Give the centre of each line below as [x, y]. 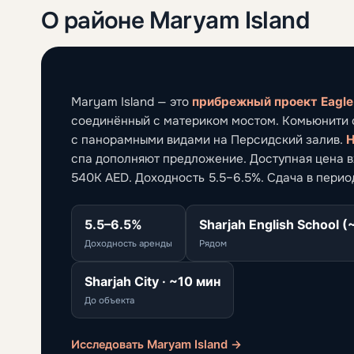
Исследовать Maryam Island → [156, 344]
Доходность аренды [128, 243]
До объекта [109, 300]
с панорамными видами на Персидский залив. [209, 139]
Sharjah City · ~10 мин [153, 281]
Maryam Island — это [132, 102]
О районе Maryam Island [175, 19]
